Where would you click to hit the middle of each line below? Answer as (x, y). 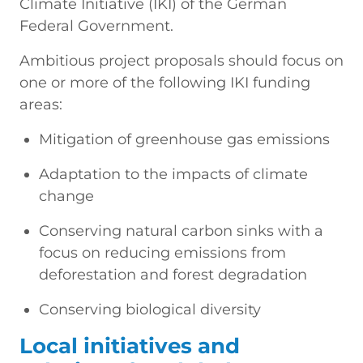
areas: (41, 104)
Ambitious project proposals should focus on (181, 60)
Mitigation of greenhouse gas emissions (184, 139)
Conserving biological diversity (150, 309)
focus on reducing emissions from (162, 252)
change (66, 196)
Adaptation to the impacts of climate (173, 174)
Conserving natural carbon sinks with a (181, 231)
